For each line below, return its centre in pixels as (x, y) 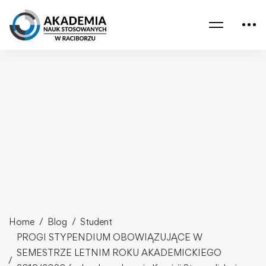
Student (96, 221)
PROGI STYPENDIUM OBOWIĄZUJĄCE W (110, 237)
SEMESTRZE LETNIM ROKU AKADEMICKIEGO (119, 252)
